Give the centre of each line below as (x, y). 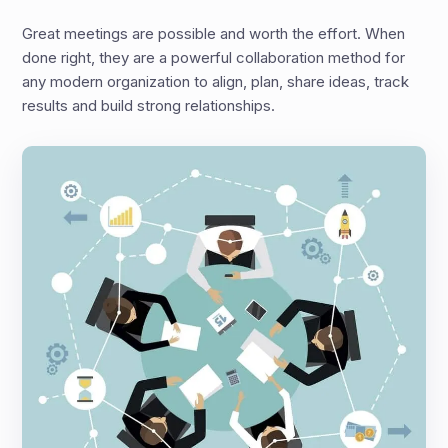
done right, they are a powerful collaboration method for (214, 58)
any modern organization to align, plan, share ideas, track (216, 82)
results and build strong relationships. (149, 106)
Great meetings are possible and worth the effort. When (214, 34)
